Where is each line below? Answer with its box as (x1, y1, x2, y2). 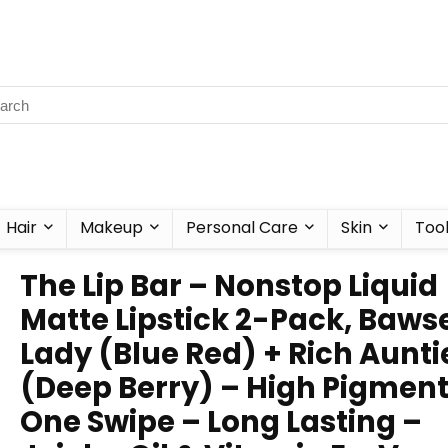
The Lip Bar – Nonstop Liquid (20, 266, 438, 306)
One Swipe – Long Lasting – (20, 402, 422, 442)
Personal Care (186, 216, 298, 239)
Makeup (80, 216, 143, 239)
